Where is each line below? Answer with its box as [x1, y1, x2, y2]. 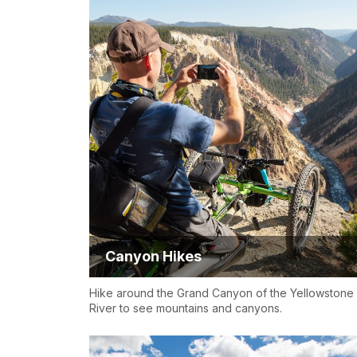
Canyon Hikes [105, 248, 202, 265]
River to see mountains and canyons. [89, 301, 282, 316]
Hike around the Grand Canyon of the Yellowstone [89, 286, 354, 300]
